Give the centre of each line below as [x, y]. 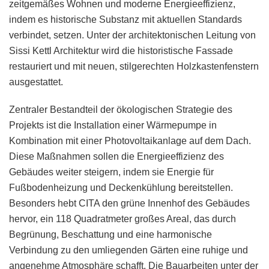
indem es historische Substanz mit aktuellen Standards [125, 19]
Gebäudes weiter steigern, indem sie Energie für [111, 172]
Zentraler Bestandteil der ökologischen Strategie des [121, 109]
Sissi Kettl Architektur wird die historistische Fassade [121, 50]
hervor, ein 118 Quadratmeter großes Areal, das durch [122, 219]
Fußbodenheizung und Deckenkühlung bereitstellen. [121, 187]
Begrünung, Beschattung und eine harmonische [110, 234]
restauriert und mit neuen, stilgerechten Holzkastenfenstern [134, 66]
